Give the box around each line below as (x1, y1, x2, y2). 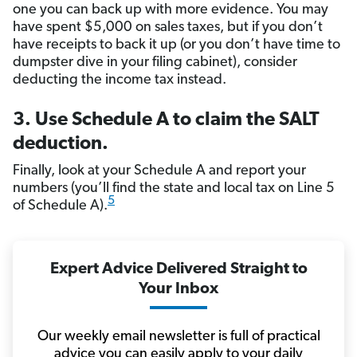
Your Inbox (139, 281, 218, 298)
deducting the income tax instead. (13, 73, 229, 88)
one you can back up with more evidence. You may (13, 2, 328, 18)
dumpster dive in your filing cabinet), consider (13, 55, 297, 71)
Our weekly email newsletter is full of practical (37, 329, 320, 345)
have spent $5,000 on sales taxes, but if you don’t (13, 20, 323, 36)
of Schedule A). (13, 198, 108, 214)
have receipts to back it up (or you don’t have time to (13, 37, 340, 53)
